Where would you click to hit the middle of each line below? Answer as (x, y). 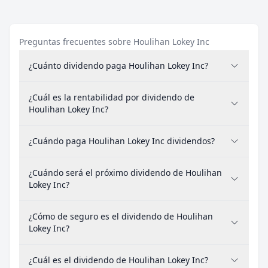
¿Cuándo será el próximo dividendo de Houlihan (125, 173)
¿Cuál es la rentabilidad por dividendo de (112, 97)
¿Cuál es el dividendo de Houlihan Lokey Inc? (118, 260)
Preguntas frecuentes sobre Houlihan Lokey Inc (114, 42)
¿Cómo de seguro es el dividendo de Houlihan (121, 216)
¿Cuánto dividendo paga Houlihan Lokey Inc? (118, 66)
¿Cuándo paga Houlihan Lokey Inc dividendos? (122, 141)
